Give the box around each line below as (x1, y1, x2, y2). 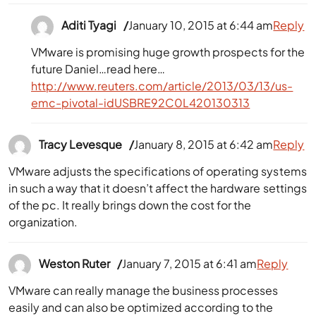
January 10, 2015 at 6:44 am (128, 18, 274, 33)
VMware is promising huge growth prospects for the (31, 44, 305, 59)
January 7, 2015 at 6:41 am (122, 256, 257, 272)
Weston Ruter (39, 256, 111, 272)
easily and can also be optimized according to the (8, 300, 274, 315)
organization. (8, 214, 78, 229)
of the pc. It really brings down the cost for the (8, 197, 252, 212)
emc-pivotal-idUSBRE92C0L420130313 (31, 95, 250, 110)
